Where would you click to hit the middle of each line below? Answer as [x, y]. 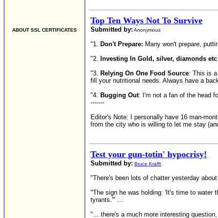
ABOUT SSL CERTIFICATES [45, 30]
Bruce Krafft [148, 164]
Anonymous [147, 30]
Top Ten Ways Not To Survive [146, 20]
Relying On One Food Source [145, 73]
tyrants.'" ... [107, 200]
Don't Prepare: [122, 44]
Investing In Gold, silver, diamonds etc [159, 59]
